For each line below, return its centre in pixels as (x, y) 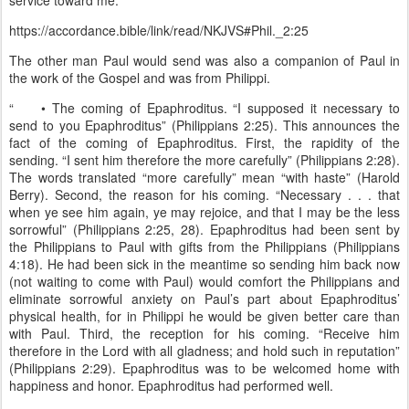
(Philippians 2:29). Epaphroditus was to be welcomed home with (204, 368)
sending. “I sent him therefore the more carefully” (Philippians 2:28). (204, 160)
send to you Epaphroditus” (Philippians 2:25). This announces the (204, 125)
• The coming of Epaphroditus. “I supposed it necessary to (220, 108)
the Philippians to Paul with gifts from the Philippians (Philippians (204, 246)
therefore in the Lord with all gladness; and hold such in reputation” (204, 351)
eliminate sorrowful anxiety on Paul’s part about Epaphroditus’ (204, 299)
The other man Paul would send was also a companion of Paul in (204, 60)
